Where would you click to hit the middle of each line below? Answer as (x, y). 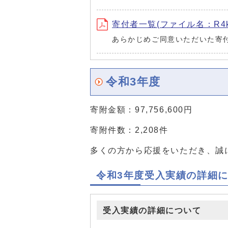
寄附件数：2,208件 (129, 130)
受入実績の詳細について (152, 210)
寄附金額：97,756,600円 (141, 110)
